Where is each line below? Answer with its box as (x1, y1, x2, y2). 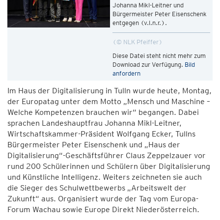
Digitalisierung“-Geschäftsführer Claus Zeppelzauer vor (7, 151, 206, 160)
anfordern (112, 70, 140, 77)
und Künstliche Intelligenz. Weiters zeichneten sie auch (7, 172, 202, 182)
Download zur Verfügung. (112, 61, 185, 68)
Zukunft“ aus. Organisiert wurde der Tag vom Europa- (7, 194, 198, 203)
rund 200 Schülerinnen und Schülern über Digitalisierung (7, 162, 210, 171)
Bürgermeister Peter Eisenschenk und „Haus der (7, 140, 180, 149)
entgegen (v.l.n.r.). (112, 19, 167, 27)
